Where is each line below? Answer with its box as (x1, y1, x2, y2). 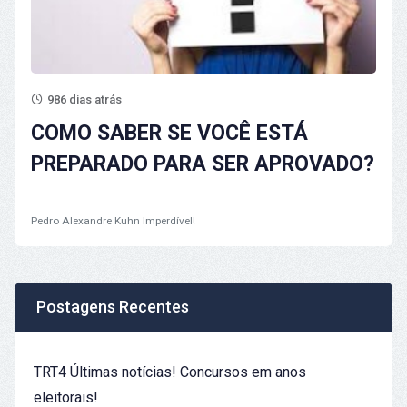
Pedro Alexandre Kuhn (31, 213, 140, 227)
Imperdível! (143, 213, 195, 227)
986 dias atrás (45, 92, 122, 106)
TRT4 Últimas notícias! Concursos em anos (34, 362, 306, 381)
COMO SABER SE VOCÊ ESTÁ (31, 120, 308, 145)
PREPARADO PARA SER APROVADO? (31, 151, 374, 176)
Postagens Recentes (36, 296, 189, 316)
